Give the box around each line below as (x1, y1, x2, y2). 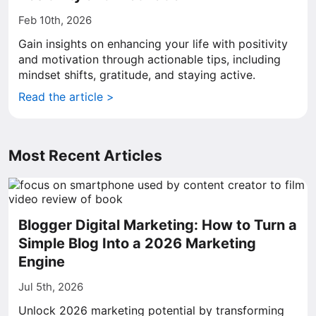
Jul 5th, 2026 (18, 280, 83, 293)
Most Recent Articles (8, 147, 162, 164)
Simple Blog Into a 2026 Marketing (18, 235, 256, 252)
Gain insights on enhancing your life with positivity (18, 37, 288, 51)
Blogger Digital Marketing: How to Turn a (18, 217, 297, 233)
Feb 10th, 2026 (18, 13, 92, 27)
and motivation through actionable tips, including (18, 52, 281, 66)
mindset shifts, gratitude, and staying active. (18, 68, 255, 82)
